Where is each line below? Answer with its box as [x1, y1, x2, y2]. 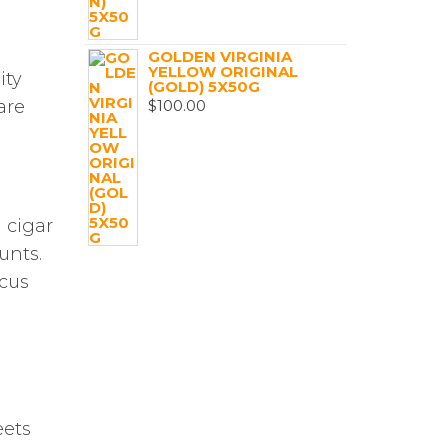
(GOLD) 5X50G [147, 77, 260, 96]
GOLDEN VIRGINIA [147, 47, 292, 66]
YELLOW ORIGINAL [147, 62, 298, 81]
